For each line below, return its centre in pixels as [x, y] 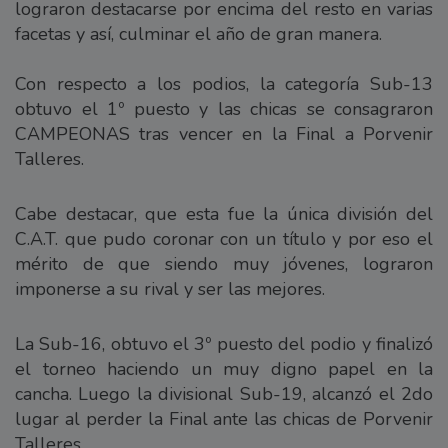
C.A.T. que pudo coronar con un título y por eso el [224, 238]
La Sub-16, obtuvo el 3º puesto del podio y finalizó [224, 343]
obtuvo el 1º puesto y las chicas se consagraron [224, 108]
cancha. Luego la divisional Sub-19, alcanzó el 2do [224, 393]
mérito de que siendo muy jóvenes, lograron [224, 263]
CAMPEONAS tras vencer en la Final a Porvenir [224, 133]
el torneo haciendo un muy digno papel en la [224, 368]
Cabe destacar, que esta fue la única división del [224, 213]
